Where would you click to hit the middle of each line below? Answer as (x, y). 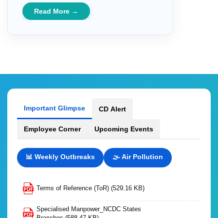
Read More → (56, 11)
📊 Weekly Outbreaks (60, 157)
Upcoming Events (124, 129)
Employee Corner (52, 129)
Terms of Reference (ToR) (74, 188)
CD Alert (112, 109)
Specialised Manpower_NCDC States (89, 209)
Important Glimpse (54, 108)
